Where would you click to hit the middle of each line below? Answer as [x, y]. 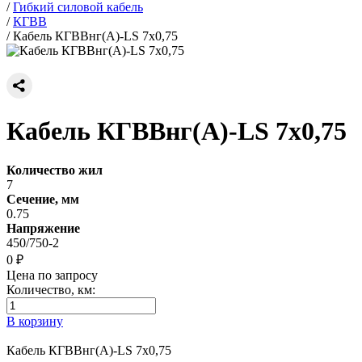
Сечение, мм [43, 200]
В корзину [35, 322]
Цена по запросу [52, 276]
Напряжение [43, 229]
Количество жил [55, 170]
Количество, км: [51, 290]
